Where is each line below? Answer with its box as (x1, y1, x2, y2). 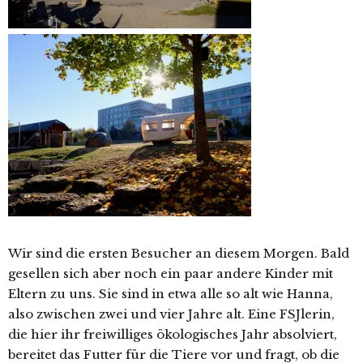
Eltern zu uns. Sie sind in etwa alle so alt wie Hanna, (8, 286, 333, 302)
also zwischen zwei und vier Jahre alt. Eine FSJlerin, (8, 306, 335, 322)
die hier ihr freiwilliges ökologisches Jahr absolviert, (8, 327, 337, 343)
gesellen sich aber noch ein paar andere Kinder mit (8, 266, 333, 282)
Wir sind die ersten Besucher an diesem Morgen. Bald (8, 246, 349, 262)
